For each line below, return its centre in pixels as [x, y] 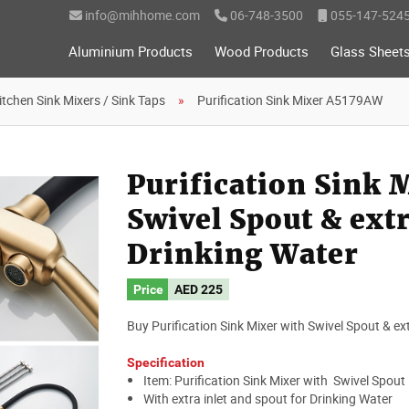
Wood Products [262, 51]
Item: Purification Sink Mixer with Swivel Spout [274, 380]
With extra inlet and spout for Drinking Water [267, 398]
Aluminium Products [131, 51]
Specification [165, 362]
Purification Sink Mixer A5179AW [290, 100]
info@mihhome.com [141, 15]
